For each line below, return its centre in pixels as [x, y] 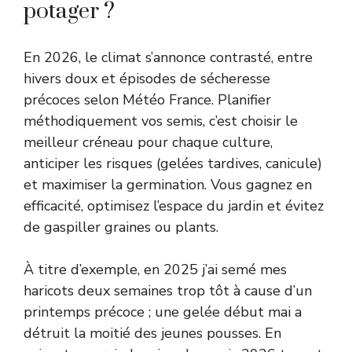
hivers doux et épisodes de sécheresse [147, 78]
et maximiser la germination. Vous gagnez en [168, 184]
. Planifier [241, 99]
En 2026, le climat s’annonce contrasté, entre [168, 57]
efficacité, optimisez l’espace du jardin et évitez [174, 205]
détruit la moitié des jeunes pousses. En [152, 333]
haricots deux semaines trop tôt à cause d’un [168, 290]
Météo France [167, 99]
